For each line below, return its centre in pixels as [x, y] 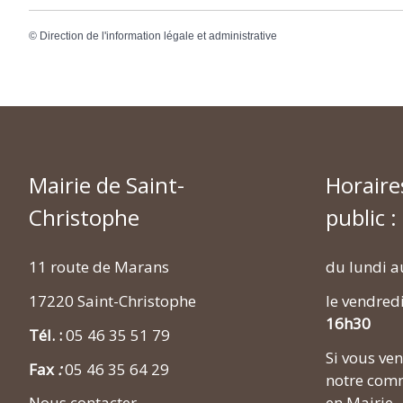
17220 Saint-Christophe [112, 301]
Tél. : [47, 335]
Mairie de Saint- [107, 185]
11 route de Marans [99, 267]
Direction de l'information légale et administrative [158, 36]
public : [361, 218]
